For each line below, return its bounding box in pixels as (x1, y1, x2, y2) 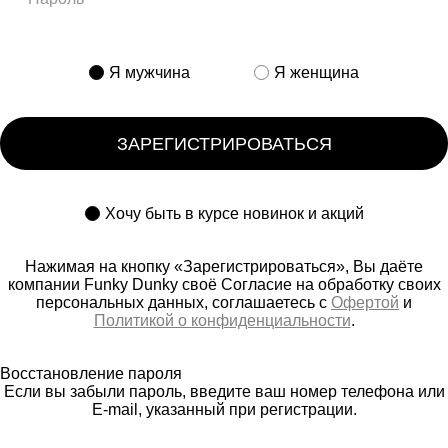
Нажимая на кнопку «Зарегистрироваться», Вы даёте (25, 257, 423, 275)
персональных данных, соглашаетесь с (36, 293, 331, 311)
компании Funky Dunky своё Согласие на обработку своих (7, 275, 441, 293)
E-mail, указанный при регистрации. (91, 400, 357, 418)
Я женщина (274, 63, 359, 81)
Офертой (331, 293, 399, 311)
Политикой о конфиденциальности (93, 311, 351, 329)
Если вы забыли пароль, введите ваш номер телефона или (3, 382, 445, 400)
